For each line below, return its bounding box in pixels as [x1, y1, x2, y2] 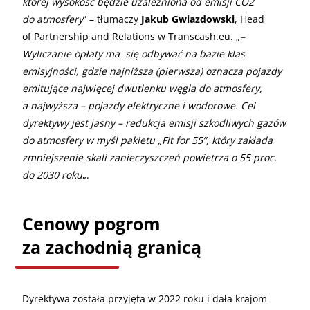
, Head [235, 12, 264, 26]
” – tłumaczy [83, 12, 141, 26]
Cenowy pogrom [22, 211, 161, 235]
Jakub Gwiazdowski [141, 12, 235, 26]
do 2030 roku [22, 167, 82, 181]
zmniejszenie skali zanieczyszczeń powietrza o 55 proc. [22, 150, 277, 164]
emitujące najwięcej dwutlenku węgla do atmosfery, [22, 81, 262, 95]
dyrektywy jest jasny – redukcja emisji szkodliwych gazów [22, 116, 286, 129]
